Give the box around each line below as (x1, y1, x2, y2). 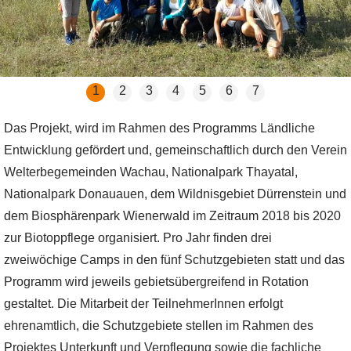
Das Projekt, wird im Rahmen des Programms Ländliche (4, 121, 315, 136)
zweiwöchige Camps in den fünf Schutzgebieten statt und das (4, 253, 345, 267)
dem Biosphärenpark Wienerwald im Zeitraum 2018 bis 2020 (4, 209, 341, 223)
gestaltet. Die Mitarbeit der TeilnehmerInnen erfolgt (4, 297, 283, 311)
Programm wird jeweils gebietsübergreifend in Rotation (4, 275, 309, 289)
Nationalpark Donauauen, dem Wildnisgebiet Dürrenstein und (4, 187, 346, 201)
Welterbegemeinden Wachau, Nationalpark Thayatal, (4, 165, 298, 179)
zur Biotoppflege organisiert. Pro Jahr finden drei (4, 231, 272, 245)
